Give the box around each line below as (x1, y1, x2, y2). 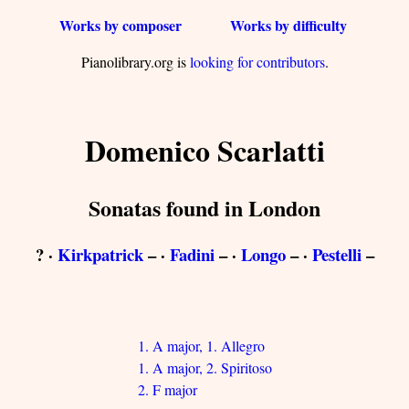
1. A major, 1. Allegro (137, 335, 265, 355)
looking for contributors (189, 52, 325, 71)
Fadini (169, 241, 215, 267)
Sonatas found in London (89, 191, 320, 224)
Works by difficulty (230, 15, 347, 36)
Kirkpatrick (57, 241, 143, 267)
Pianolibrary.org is (80, 52, 190, 71)
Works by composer (59, 15, 182, 36)
